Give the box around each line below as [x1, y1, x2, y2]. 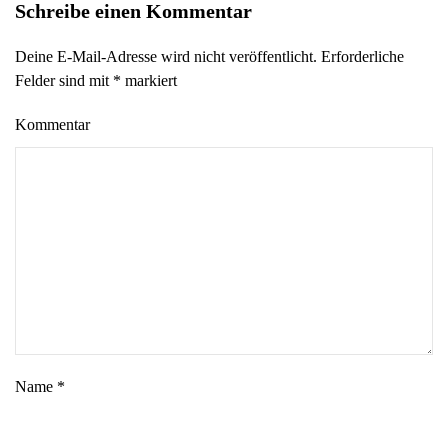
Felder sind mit [15, 72, 113, 89]
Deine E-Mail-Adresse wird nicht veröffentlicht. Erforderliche [15, 48, 404, 65]
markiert [121, 72, 177, 89]
